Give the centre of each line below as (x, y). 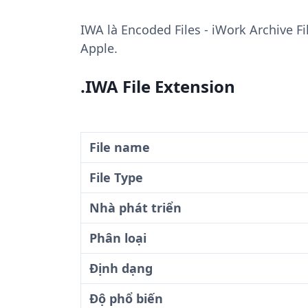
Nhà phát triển (135, 208)
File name (120, 147)
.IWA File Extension (158, 86)
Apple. (99, 48)
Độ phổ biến (126, 298)
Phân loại (118, 238)
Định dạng (121, 268)
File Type (116, 177)
